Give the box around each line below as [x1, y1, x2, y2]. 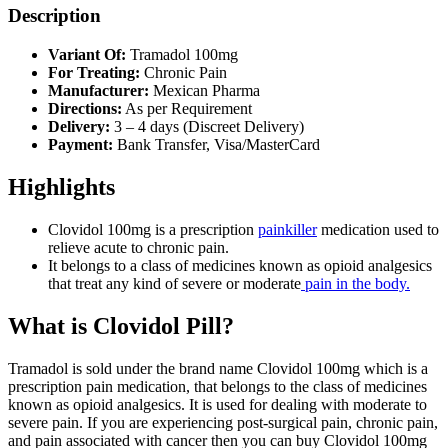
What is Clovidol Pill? [8, 312, 234, 339]
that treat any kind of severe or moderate [48, 275, 301, 292]
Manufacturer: [48, 82, 149, 100]
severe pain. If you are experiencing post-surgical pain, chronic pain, [8, 413, 438, 431]
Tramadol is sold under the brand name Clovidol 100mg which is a [8, 359, 428, 377]
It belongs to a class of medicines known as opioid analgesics [48, 257, 432, 274]
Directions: [48, 100, 122, 118]
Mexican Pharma [149, 82, 260, 100]
